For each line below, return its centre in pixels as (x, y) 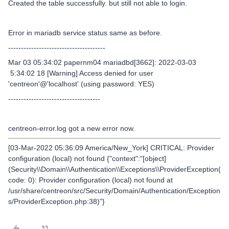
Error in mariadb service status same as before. (85, 33)
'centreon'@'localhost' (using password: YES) (81, 84)
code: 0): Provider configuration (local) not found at (90, 180)
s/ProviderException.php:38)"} (56, 201)
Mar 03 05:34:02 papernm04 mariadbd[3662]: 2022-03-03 (102, 62)
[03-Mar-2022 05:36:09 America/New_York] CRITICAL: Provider (111, 148)
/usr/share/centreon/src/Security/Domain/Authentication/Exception (114, 191)
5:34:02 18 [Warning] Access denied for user (81, 73)
